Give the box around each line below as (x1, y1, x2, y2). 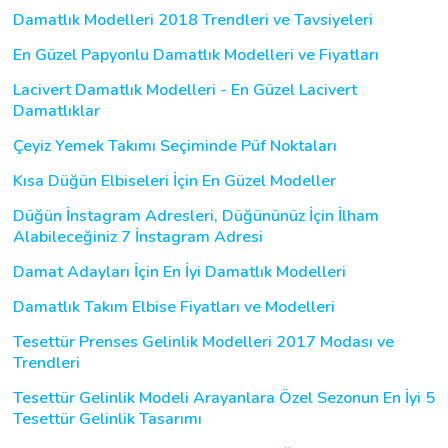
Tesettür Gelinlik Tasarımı (13, 407, 202, 430)
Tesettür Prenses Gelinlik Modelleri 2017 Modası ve (13, 330, 394, 353)
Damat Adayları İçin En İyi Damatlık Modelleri (13, 260, 346, 283)
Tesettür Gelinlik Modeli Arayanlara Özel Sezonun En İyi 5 (13, 386, 435, 409)
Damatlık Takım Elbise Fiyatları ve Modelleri (13, 295, 335, 318)
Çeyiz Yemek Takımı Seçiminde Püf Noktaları (13, 134, 337, 157)
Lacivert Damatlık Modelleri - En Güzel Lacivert (13, 78, 357, 101)
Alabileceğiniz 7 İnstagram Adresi (13, 225, 263, 248)
